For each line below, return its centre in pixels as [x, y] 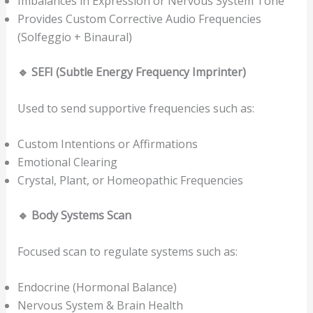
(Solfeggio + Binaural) [74, 37]
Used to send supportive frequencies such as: [136, 108]
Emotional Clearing [67, 162]
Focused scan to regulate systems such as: [127, 251]
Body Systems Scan [80, 216]
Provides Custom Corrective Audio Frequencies [139, 19]
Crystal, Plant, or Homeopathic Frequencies [130, 181]
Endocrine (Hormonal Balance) [97, 287]
